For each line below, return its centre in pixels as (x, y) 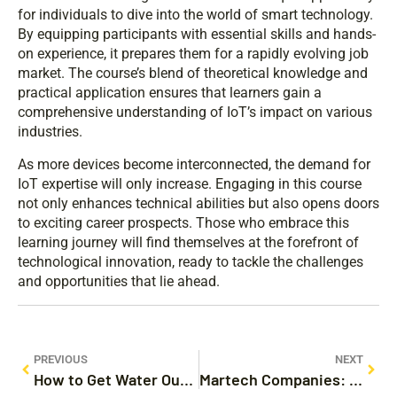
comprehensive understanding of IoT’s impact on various (195, 113)
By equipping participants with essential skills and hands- (197, 35)
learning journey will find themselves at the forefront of (188, 243)
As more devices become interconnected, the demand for (194, 165)
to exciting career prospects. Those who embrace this (183, 223)
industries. (50, 132)
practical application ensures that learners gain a (170, 93)
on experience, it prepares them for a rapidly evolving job (193, 54)
